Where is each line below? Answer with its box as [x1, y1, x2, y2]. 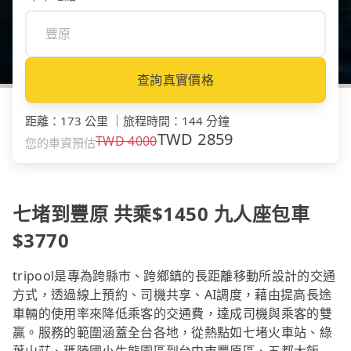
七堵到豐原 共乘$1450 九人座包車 [13, 201, 310, 227]
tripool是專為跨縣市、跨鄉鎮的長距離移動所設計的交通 [13, 267, 336, 285]
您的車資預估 [25, 135, 96, 151]
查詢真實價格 [137, 71, 214, 89]
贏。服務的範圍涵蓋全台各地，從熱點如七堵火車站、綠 [13, 324, 333, 342]
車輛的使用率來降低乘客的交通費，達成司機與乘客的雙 [13, 305, 333, 323]
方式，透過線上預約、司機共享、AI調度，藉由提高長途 [13, 286, 332, 304]
